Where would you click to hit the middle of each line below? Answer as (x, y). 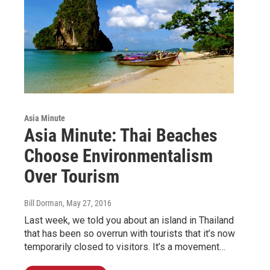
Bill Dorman (43, 203)
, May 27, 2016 (87, 203)
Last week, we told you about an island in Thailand (129, 220)
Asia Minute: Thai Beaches (121, 135)
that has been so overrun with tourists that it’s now (130, 233)
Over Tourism (72, 176)
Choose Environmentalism (118, 155)
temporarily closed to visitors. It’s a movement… (125, 246)
